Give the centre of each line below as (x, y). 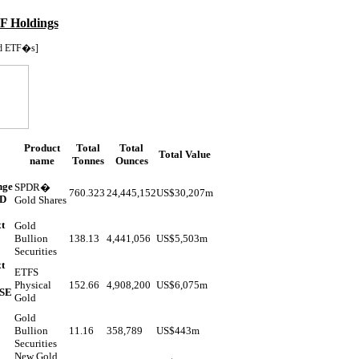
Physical (33, 285)
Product (42, 148)
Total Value (185, 154)
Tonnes (88, 161)
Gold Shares (40, 200)
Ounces (131, 161)
